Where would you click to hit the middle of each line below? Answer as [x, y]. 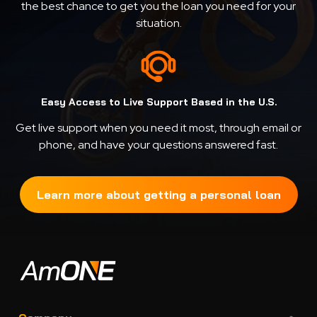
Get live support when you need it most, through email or [158, 128]
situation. [158, 23]
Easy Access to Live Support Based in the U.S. [158, 102]
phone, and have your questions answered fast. [158, 145]
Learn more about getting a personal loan [158, 195]
